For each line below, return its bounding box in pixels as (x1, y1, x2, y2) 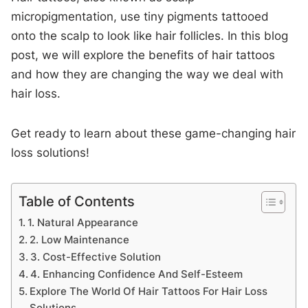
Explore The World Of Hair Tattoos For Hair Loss (30, 285, 268, 298)
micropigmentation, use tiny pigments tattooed (11, 10, 269, 24)
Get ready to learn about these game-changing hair (11, 126, 296, 141)
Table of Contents (19, 192, 135, 210)
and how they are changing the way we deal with (11, 67, 284, 82)
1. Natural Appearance (27, 216, 139, 230)
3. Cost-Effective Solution (30, 250, 162, 264)
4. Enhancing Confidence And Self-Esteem (30, 267, 243, 281)
